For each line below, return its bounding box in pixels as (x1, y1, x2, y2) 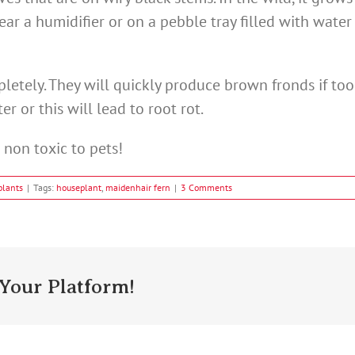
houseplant (56, 181, 101, 194)
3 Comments (181, 181, 232, 194)
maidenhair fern (105, 181, 170, 194)
